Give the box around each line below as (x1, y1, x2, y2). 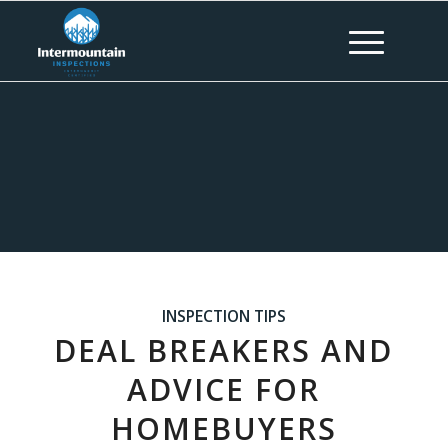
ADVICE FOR (127, 369, 321, 410)
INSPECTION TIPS (161, 305, 286, 327)
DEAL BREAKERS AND (54, 330, 394, 371)
